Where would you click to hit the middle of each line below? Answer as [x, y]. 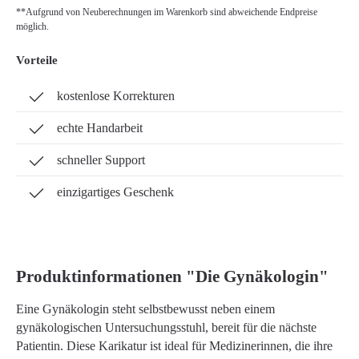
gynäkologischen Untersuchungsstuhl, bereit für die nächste [166, 327]
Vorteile [37, 60]
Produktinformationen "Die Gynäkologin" [172, 276]
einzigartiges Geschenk [116, 192]
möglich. [32, 26]
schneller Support [101, 160]
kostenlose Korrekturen [116, 96]
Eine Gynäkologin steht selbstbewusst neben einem [145, 309]
